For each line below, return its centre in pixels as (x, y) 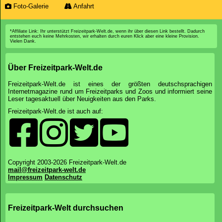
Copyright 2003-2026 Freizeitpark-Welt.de (67, 162)
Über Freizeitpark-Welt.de (55, 68)
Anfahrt (83, 6)
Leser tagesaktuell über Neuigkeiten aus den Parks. (82, 99)
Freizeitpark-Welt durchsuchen (66, 208)
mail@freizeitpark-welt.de (47, 170)
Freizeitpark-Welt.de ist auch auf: (55, 111)
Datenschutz (63, 177)
